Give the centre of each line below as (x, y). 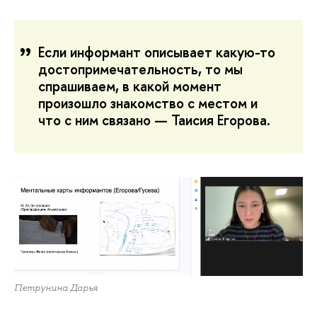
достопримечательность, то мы (140, 69)
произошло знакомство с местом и (148, 103)
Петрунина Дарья (56, 287)
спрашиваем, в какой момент (130, 86)
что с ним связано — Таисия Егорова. (154, 120)
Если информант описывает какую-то (157, 52)
